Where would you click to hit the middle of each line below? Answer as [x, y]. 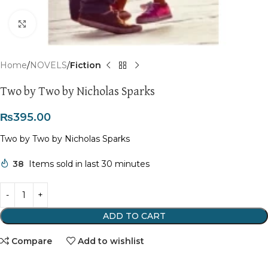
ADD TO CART [134, 216]
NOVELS [48, 65]
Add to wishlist [111, 241]
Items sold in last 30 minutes [89, 164]
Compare [32, 241]
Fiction [86, 65]
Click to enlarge [68, 23]
